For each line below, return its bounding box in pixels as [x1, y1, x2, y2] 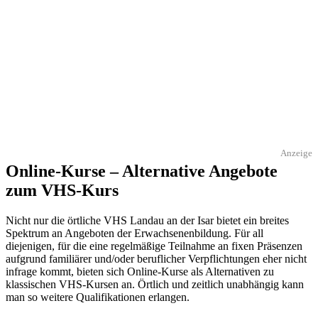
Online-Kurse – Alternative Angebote [6, 161, 278, 180]
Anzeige [280, 147, 312, 158]
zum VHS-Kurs [6, 180, 119, 199]
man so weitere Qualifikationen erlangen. [6, 290, 190, 303]
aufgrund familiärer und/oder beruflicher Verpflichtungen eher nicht [6, 252, 307, 265]
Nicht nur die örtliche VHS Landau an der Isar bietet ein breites [6, 214, 289, 226]
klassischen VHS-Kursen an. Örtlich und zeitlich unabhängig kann [6, 278, 304, 290]
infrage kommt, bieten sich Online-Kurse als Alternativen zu [6, 265, 274, 278]
